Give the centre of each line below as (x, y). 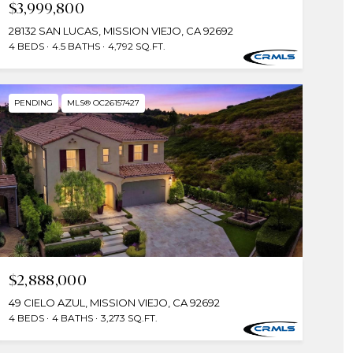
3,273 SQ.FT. (129, 318)
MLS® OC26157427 (103, 102)
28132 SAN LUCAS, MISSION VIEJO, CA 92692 (121, 30)
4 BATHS (72, 318)
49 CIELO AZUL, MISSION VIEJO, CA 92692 (114, 302)
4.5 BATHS (76, 46)
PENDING (33, 102)
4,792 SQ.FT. (136, 46)
